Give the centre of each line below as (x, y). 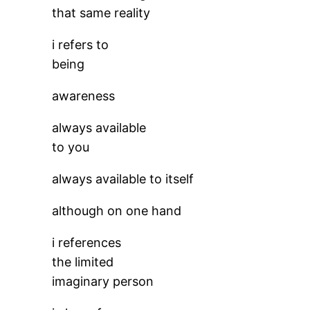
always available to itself (123, 179)
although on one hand (117, 211)
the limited (83, 262)
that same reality (101, 13)
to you (71, 147)
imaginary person (103, 281)
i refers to (81, 45)
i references (87, 243)
